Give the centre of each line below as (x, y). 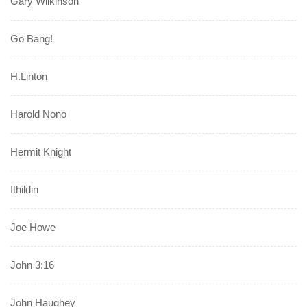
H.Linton (29, 77)
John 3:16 (32, 265)
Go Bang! (32, 39)
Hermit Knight (41, 152)
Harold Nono (38, 114)
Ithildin (24, 190)
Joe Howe (33, 228)
